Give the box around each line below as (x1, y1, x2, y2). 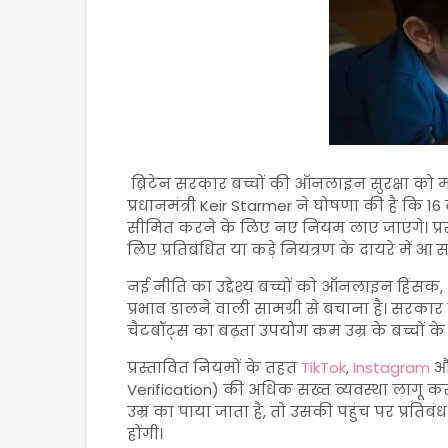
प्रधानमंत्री (127, 195, 200, 216)
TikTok (301, 357, 346, 378)
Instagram (353, 357, 430, 378)
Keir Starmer (200, 195, 292, 216)
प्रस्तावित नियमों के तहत (127, 357, 301, 378)
